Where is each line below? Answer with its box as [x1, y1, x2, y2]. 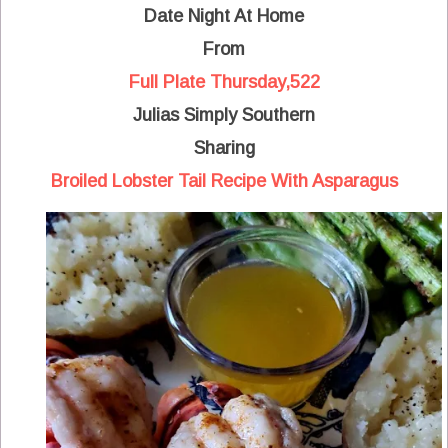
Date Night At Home [144, 5, 304, 26]
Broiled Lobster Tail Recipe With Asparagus [50, 170, 398, 191]
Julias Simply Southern [133, 104, 315, 125]
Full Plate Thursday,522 [128, 71, 320, 92]
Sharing [193, 137, 255, 158]
